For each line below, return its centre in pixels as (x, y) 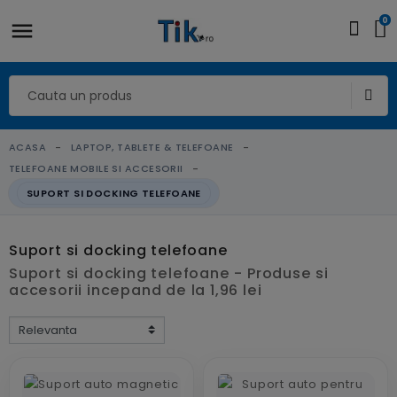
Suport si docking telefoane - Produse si (169, 273)
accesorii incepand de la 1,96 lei (136, 290)
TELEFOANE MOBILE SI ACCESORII (96, 168)
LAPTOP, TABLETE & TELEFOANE (152, 147)
